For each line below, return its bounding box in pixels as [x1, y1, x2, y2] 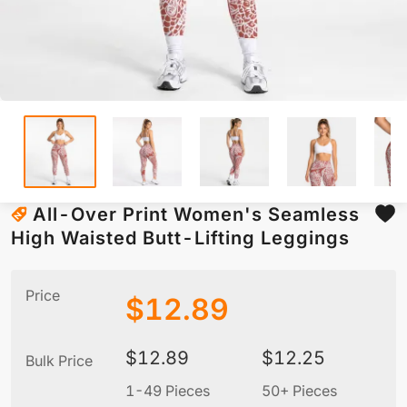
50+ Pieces [262, 382, 337, 401]
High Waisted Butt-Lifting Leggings [11, 227, 350, 250]
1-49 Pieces [125, 382, 210, 401]
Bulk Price [25, 352, 93, 371]
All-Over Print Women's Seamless [33, 203, 360, 226]
